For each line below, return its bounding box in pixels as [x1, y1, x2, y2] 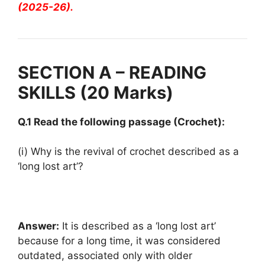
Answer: [18, 220, 59, 232]
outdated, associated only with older [18, 250, 192, 261]
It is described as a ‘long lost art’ [59, 220, 216, 232]
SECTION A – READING [18, 62, 206, 83]
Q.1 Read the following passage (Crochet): [18, 115, 225, 128]
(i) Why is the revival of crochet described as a [18, 146, 239, 157]
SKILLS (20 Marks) [18, 82, 173, 103]
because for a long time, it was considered [18, 235, 221, 247]
